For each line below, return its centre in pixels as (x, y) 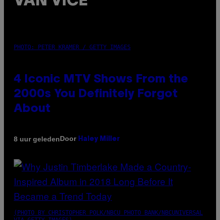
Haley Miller (99, 139)
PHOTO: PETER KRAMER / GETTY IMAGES (72, 47)
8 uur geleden (37, 139)
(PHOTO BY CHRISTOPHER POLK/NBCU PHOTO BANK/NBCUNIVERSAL (108, 213)
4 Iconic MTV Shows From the (101, 80)
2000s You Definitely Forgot (96, 95)
